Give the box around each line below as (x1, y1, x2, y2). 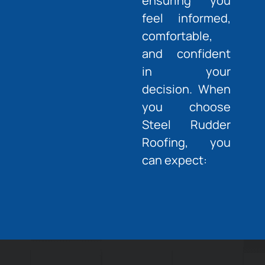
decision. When (141, 81, 231, 98)
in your (141, 63, 231, 80)
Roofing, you (141, 134, 231, 151)
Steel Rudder (141, 117, 231, 133)
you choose (141, 99, 231, 115)
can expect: (141, 152, 207, 169)
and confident (141, 46, 231, 62)
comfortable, (141, 28, 212, 44)
